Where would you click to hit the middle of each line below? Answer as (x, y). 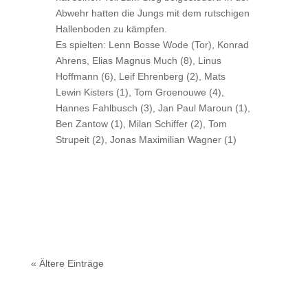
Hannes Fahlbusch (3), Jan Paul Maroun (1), (153, 108)
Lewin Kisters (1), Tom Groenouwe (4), (140, 92)
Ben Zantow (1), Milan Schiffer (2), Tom (141, 124)
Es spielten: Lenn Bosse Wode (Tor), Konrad (152, 45)
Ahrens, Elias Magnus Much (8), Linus (138, 60)
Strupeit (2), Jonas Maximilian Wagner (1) (146, 140)
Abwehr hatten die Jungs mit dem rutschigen (152, 13)
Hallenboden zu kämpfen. (111, 29)
